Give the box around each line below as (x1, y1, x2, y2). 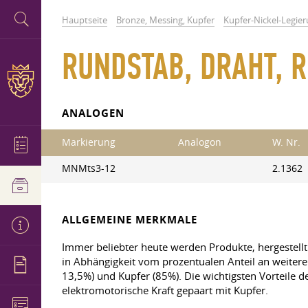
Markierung (62, 136, 115, 148)
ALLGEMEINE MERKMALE (62, 212, 197, 227)
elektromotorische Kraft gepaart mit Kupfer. (62, 283, 268, 297)
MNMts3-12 (62, 162, 115, 175)
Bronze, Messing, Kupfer (116, 14, 214, 26)
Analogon (178, 136, 221, 148)
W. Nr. (272, 136, 300, 148)
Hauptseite (62, 14, 107, 26)
